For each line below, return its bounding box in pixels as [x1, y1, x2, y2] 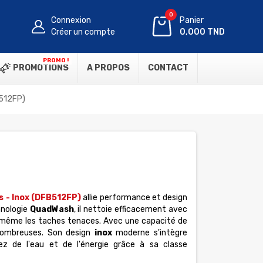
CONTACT [148, 63, 188, 73]
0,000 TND [180, 27, 225, 37]
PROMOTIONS [11, 63, 69, 73]
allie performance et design [81, 193, 188, 203]
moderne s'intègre [112, 228, 188, 238]
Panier [180, 15, 204, 25]
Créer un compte [51, 27, 116, 37]
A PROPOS [87, 63, 130, 73]
